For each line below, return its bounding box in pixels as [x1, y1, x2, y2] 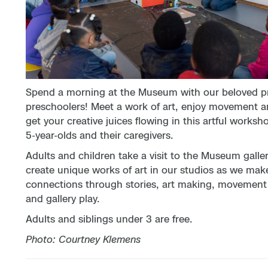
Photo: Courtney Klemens [26, 233, 141, 245]
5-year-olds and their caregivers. [26, 129, 177, 141]
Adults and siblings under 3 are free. [26, 212, 196, 225]
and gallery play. [26, 192, 103, 205]
